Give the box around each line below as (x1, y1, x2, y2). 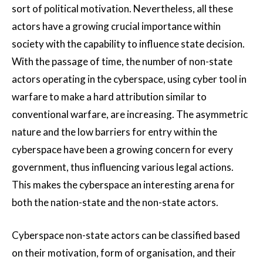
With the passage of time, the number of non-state (12, 55, 232, 68)
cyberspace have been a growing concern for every (12, 143, 233, 156)
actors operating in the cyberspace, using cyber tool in (12, 73, 247, 86)
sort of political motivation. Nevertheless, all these (12, 2, 233, 15)
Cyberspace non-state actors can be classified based (12, 229, 240, 242)
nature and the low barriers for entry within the (12, 126, 217, 139)
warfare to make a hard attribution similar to (12, 90, 207, 103)
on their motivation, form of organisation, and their (12, 247, 236, 259)
